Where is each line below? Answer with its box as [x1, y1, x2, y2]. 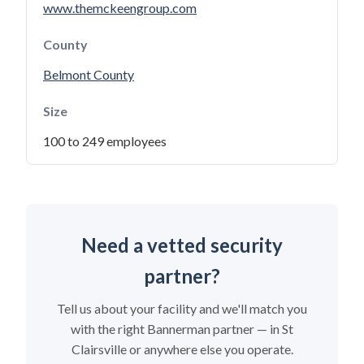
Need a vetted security [81, 233, 283, 257]
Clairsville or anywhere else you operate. [71, 341, 293, 357]
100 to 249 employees [43, 133, 167, 149]
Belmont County [43, 67, 134, 82]
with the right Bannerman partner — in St [71, 321, 293, 336]
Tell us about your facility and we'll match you [57, 301, 307, 316]
